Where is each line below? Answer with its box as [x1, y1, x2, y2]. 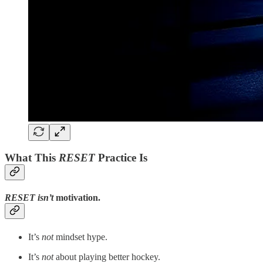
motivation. [53, 193, 100, 203]
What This [5, 151, 59, 164]
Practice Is [95, 151, 147, 164]
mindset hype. [53, 231, 107, 242]
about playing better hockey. [53, 251, 160, 262]
